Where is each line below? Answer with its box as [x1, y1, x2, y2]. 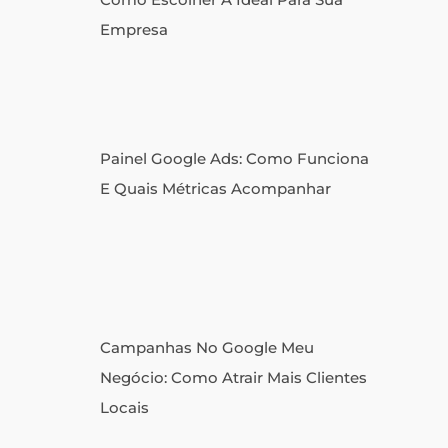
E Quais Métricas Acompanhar [100, 179, 331, 199]
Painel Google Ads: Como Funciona [100, 149, 369, 169]
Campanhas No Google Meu [100, 338, 314, 358]
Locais [100, 398, 149, 418]
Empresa [100, 20, 168, 40]
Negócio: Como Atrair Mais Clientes [100, 368, 367, 388]
